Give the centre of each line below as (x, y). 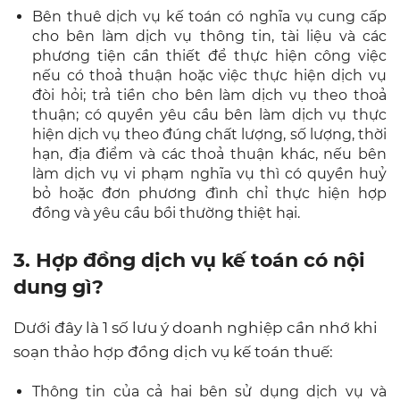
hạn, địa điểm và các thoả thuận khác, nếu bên (209, 154)
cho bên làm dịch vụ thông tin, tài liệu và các (209, 36)
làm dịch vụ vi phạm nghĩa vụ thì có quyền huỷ (209, 173)
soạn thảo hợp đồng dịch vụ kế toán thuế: (173, 351)
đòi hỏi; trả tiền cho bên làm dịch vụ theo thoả (209, 95)
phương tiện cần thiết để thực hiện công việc (209, 55)
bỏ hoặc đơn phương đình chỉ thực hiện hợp (209, 193)
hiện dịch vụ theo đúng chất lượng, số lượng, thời (209, 134)
